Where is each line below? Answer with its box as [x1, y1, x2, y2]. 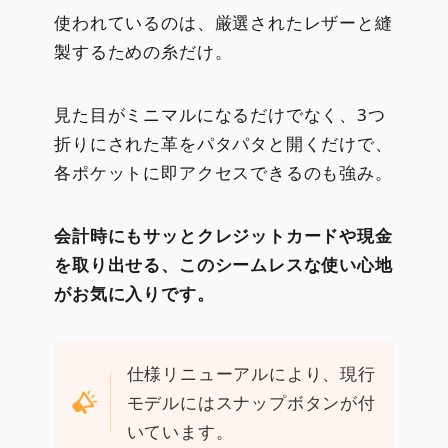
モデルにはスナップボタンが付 [126, 391, 376, 415]
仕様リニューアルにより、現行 [126, 362, 376, 386]
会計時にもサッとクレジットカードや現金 [54, 224, 393, 248]
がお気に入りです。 [54, 282, 215, 306]
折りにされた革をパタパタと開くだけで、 [54, 132, 393, 156]
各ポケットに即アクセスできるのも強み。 [54, 161, 393, 185]
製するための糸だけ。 [54, 40, 233, 64]
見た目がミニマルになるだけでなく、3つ [54, 103, 386, 127]
